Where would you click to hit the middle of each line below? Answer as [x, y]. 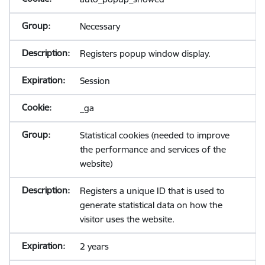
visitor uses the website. [127, 219]
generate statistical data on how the [151, 205]
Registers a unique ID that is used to [152, 191]
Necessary [100, 26]
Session [95, 81]
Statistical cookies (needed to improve [154, 135]
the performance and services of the [153, 149]
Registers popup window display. [145, 54]
